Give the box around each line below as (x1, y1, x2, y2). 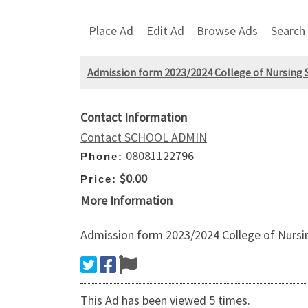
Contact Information (80, 109, 187, 126)
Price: (80, 173, 117, 185)
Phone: (80, 151, 123, 163)
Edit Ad (146, 22, 184, 38)
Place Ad (89, 22, 133, 38)
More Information (80, 192, 173, 209)
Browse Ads (197, 22, 258, 38)
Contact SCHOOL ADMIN (80, 129, 207, 146)
